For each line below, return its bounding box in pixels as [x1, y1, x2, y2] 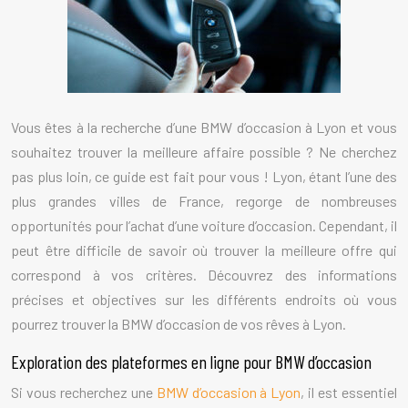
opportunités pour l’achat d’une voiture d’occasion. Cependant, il [11, 216, 397, 234]
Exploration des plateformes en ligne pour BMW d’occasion [11, 350, 372, 372]
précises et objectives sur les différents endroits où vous [11, 290, 397, 308]
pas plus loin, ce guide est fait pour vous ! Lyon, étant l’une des [11, 167, 397, 185]
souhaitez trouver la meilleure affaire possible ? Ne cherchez [11, 142, 397, 160]
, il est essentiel [301, 382, 398, 401]
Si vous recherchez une [11, 382, 157, 401]
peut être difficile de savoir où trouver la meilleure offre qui [11, 240, 397, 259]
